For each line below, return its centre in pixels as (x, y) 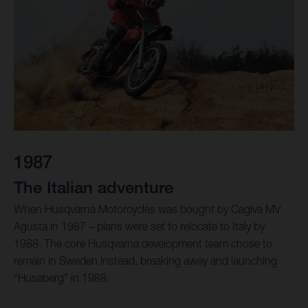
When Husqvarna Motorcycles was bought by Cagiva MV (147, 209)
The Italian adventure (93, 186)
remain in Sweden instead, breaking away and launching (145, 260)
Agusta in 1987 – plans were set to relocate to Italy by (139, 226)
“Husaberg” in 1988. (62, 277)
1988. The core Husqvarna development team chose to (143, 243)
